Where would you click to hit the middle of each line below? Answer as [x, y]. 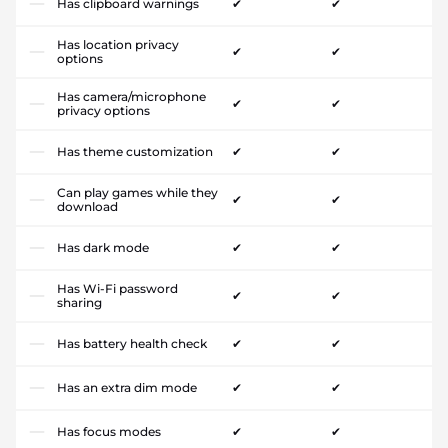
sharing [79, 303]
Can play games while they [137, 193]
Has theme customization [135, 152]
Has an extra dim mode [127, 388]
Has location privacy [118, 45]
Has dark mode [103, 248]
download [87, 207]
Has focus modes [109, 432]
